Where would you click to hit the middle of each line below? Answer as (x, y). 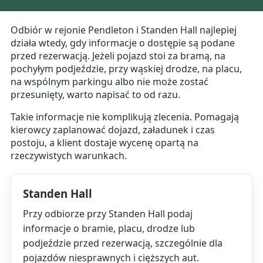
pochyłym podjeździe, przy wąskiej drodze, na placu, (127, 69)
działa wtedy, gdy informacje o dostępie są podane (123, 43)
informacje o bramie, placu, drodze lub (109, 229)
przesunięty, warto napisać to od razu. (96, 95)
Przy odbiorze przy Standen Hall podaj (108, 214)
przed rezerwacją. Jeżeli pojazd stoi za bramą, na (118, 56)
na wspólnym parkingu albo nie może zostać (110, 82)
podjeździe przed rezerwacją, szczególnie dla (123, 243)
